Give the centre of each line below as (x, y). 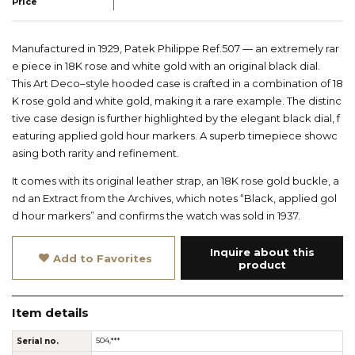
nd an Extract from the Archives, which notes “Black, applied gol (174, 198)
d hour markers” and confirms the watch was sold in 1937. (156, 216)
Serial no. (38, 341)
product (262, 264)
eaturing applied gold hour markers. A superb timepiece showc (175, 136)
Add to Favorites (103, 258)
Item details (50, 312)
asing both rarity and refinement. (95, 153)
